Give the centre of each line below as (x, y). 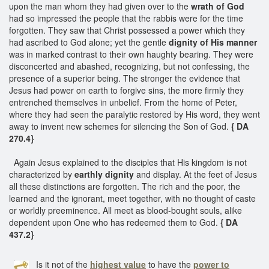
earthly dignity (104, 174)
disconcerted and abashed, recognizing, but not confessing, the (129, 66)
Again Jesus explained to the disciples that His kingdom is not (128, 162)
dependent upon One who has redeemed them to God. (115, 222)
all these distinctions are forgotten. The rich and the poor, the (125, 186)
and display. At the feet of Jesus (195, 174)
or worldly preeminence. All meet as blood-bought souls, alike (125, 210)
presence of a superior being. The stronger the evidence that (125, 78)
